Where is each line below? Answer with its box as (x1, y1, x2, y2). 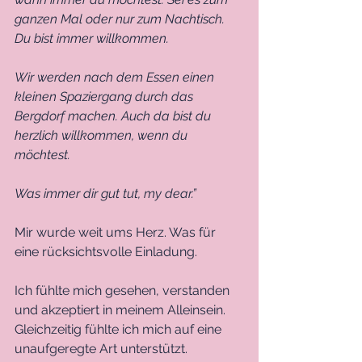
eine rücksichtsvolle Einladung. (15, 243, 200, 259)
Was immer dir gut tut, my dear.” (15, 185, 196, 201)
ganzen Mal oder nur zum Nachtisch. (15, 11, 228, 27)
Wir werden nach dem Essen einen (15, 69, 217, 85)
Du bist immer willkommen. (15, 30, 172, 46)
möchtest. (15, 146, 74, 162)
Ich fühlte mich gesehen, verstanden (15, 282, 233, 298)
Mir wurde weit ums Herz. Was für (15, 224, 219, 240)
